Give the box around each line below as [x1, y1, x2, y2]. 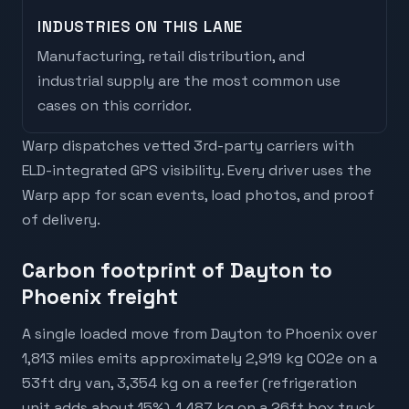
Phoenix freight [22, 284, 178, 311]
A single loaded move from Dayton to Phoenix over [22, 324, 377, 344]
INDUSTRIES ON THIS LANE [37, 16, 244, 37]
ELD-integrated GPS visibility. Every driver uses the [22, 161, 372, 181]
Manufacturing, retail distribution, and [37, 47, 305, 67]
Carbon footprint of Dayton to [22, 257, 332, 285]
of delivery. [22, 210, 100, 230]
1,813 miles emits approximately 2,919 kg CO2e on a [22, 349, 377, 369]
